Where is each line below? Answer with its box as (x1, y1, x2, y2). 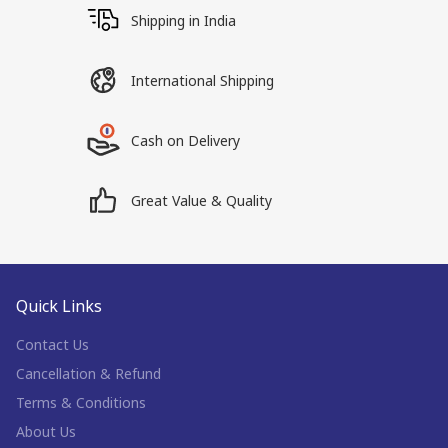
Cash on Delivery (131, 130, 241, 150)
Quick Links (16, 295, 102, 317)
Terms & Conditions (16, 393, 146, 412)
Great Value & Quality (131, 190, 273, 210)
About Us (16, 422, 76, 441)
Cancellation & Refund (16, 364, 161, 383)
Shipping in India (131, 10, 237, 30)
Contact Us (16, 335, 89, 354)
